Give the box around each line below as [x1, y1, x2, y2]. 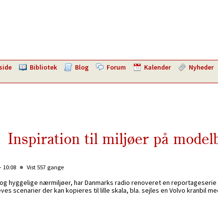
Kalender [144, 63, 171, 72]
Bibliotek [30, 63, 57, 72]
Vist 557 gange [25, 163, 64, 171]
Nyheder [189, 63, 214, 72]
